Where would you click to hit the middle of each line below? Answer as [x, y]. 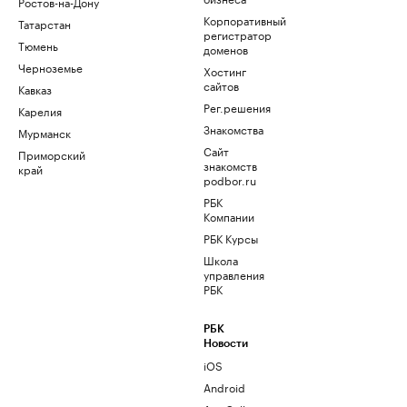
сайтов [221, 85]
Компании [229, 216]
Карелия [40, 111]
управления [234, 274]
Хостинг [225, 71]
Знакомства [233, 129]
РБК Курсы [231, 238]
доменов [226, 49]
